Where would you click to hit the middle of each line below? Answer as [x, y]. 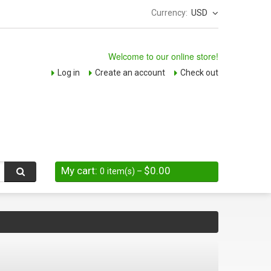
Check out [199, 73]
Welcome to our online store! [163, 56]
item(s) [121, 171]
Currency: [169, 13]
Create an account [130, 73]
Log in [69, 73]
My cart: [79, 170]
